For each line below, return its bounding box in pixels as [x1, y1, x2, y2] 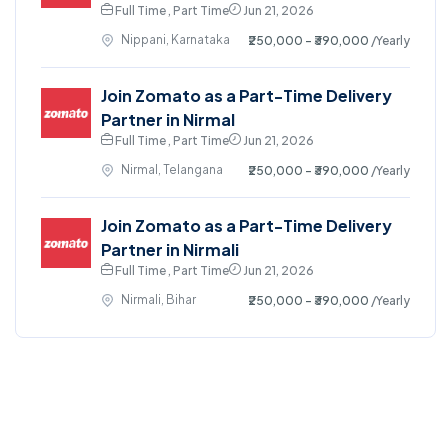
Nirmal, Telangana [121, 162, 223, 177]
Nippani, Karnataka [121, 32, 230, 47]
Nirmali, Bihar [121, 292, 196, 307]
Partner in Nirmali [101, 239, 239, 260]
